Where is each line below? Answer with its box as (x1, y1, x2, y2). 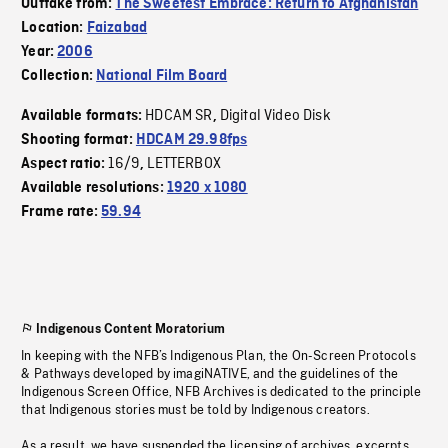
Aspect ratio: (21, 156, 109, 173)
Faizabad (86, 20, 148, 37)
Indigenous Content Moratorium (36, 322, 225, 337)
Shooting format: (21, 132, 136, 149)
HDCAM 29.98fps (135, 132, 248, 149)
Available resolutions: (21, 180, 167, 197)
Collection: (21, 68, 97, 85)
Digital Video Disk (219, 106, 331, 127)
